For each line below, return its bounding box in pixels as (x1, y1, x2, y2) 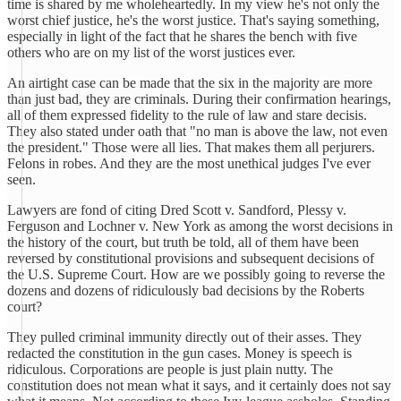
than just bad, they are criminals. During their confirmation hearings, (7, 91, 391, 107)
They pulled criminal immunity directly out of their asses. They (7, 329, 362, 345)
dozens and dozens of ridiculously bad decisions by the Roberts (7, 283, 364, 298)
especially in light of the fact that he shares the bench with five (7, 29, 357, 44)
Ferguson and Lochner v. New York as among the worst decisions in (7, 218, 393, 234)
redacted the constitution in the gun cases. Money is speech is (7, 346, 352, 361)
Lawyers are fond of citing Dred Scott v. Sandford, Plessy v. (7, 202, 346, 218)
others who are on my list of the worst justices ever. (7, 45, 295, 60)
